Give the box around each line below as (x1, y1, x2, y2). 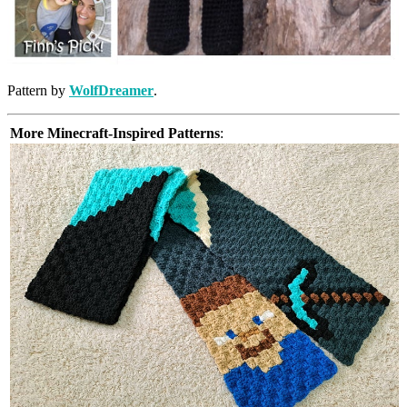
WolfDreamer (69, 83, 154, 99)
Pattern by (7, 83, 69, 99)
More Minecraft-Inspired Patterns (10, 125, 220, 142)
